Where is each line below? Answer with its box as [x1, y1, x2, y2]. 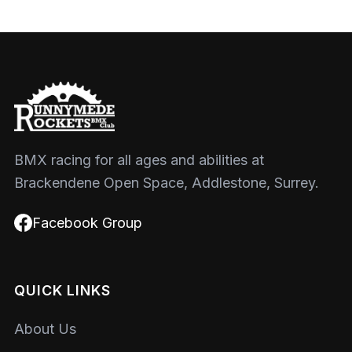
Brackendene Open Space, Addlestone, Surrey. [14, 174, 319, 192]
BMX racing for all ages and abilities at [14, 152, 264, 169]
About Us [14, 321, 76, 337]
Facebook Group [31, 214, 142, 231]
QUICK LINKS [14, 281, 111, 299]
